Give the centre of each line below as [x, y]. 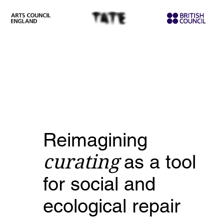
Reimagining [98, 140]
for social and [99, 184]
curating [81, 162]
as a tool [160, 162]
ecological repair [112, 206]
